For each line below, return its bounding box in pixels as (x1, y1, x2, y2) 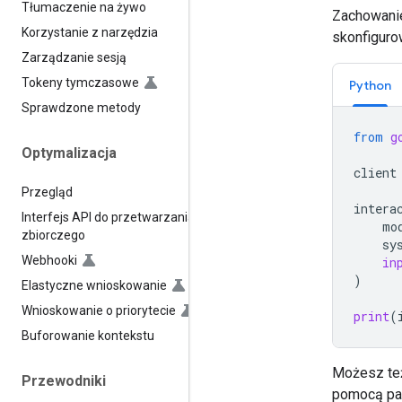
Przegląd (22, 184, 73, 199)
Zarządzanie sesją (22, 50, 127, 66)
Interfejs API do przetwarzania (22, 209, 195, 224)
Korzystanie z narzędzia (22, 25, 158, 40)
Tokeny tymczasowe (22, 75, 139, 91)
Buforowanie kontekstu (22, 328, 154, 343)
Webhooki (22, 252, 77, 267)
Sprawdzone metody (22, 100, 141, 116)
